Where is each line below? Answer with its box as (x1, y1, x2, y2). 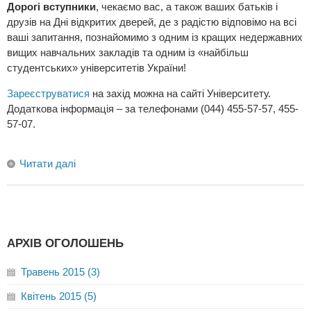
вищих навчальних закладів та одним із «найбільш (7, 47, 249, 59)
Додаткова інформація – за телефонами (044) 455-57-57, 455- (7, 103, 299, 115)
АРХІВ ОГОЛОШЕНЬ (7, 237, 124, 250)
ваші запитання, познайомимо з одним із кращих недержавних (7, 31, 303, 44)
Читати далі (19, 158, 76, 170)
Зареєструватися (7, 87, 90, 100)
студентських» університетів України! (7, 62, 186, 74)
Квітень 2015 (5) (21, 290, 96, 303)
